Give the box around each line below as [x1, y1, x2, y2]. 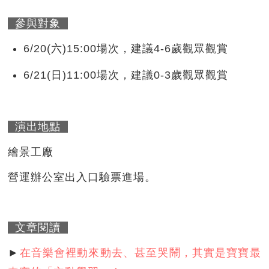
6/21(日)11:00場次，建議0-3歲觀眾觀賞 [23, 69, 229, 82]
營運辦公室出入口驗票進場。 [8, 171, 157, 184]
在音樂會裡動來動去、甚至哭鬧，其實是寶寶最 [19, 247, 261, 259]
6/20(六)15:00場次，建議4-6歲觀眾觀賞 [23, 43, 229, 55]
